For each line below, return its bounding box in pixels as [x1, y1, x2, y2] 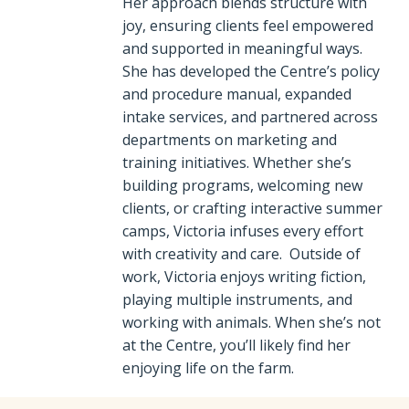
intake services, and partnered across [122, 107, 379, 128]
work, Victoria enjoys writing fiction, [122, 267, 367, 288]
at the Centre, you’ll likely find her [122, 335, 351, 356]
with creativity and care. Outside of [122, 244, 362, 265]
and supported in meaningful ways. [122, 38, 367, 59]
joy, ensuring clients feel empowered [122, 16, 374, 37]
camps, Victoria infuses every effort [122, 221, 364, 242]
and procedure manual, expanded [122, 84, 352, 105]
